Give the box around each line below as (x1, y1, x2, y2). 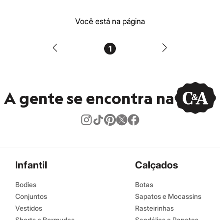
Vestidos (15, 204, 42, 212)
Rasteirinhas (135, 204, 174, 212)
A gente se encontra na (4, 87, 174, 108)
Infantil (15, 159, 47, 171)
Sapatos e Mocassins (135, 192, 201, 200)
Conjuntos (15, 192, 47, 200)
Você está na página (75, 16, 145, 26)
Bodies (15, 180, 36, 189)
